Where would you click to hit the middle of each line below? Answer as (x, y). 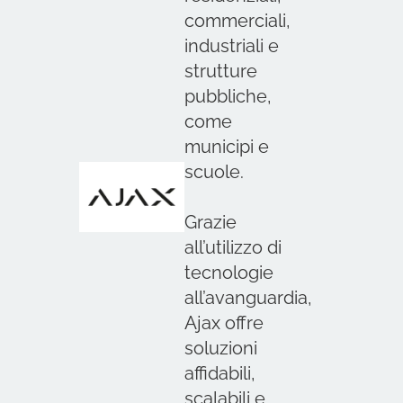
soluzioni (220, 348)
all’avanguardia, (248, 298)
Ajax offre (224, 323)
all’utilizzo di (233, 247)
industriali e (231, 46)
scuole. (214, 172)
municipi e (226, 147)
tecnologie (228, 273)
